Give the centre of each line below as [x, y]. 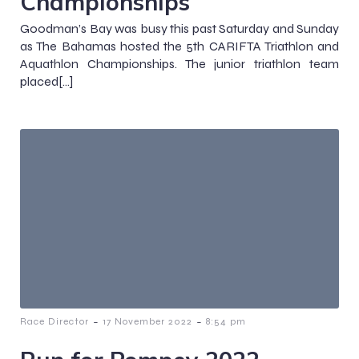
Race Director [54, 321]
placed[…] [46, 82]
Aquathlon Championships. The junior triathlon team [179, 64]
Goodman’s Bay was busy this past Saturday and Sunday [179, 29]
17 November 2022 [147, 321]
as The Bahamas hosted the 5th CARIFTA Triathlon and [179, 46]
